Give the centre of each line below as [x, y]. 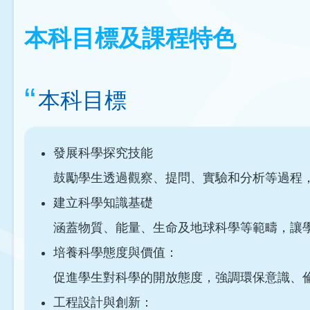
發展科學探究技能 [103, 153]
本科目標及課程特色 [130, 38]
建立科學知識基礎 [103, 202]
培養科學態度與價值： [116, 252]
